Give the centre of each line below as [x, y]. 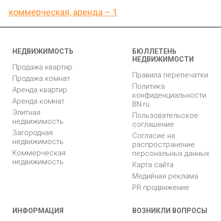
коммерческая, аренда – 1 [63, 12]
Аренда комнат [38, 101]
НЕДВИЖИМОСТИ [163, 59]
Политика [148, 86]
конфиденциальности [169, 95]
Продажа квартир [42, 67]
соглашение [153, 124]
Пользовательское [165, 115]
